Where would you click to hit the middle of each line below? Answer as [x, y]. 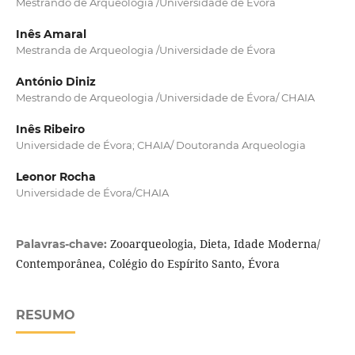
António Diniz [55, 82]
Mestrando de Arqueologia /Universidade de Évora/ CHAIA [165, 98]
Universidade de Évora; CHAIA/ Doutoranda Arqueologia [160, 145]
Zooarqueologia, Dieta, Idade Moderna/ [215, 244]
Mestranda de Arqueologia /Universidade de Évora [145, 50]
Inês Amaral [51, 34]
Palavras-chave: [63, 244]
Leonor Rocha [55, 177]
